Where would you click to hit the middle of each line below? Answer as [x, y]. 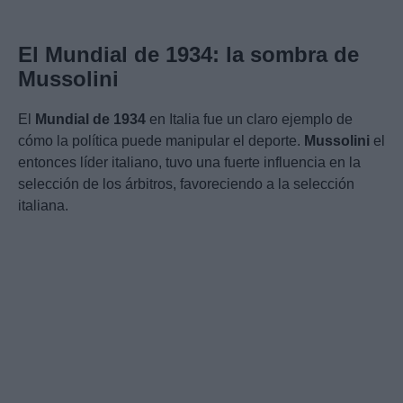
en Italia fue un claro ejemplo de [249, 120]
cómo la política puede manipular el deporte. [161, 141]
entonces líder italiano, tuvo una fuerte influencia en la [189, 163]
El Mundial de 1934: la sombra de [188, 55]
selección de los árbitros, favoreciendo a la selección [186, 184]
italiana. [43, 206]
